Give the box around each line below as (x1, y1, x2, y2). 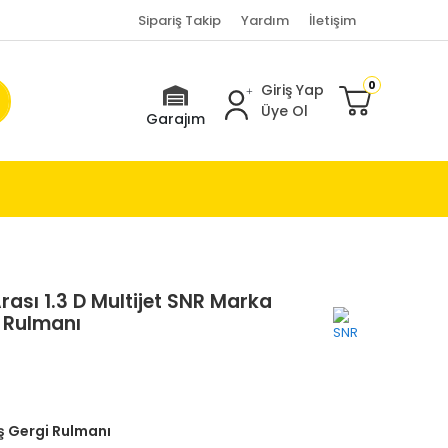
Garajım (145, 109, 205, 130)
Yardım (240, 10, 289, 30)
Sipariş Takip (137, 10, 221, 30)
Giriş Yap (260, 80, 324, 100)
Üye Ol (260, 101, 308, 121)
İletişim (308, 10, 356, 30)
